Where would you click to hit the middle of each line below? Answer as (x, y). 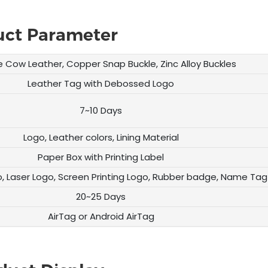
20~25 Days (101, 196)
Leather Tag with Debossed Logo (101, 83)
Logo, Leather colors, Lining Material (101, 137)
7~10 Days (101, 110)
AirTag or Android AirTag (101, 216)
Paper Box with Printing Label (101, 157)
